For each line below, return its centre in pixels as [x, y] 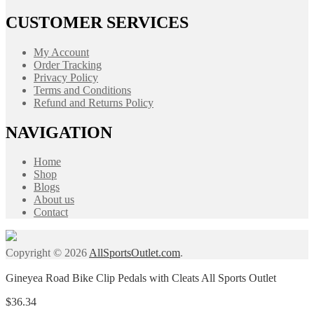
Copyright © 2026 [47, 253]
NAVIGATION [59, 132]
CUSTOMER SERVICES [97, 22]
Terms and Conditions [82, 90]
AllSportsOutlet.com [135, 253]
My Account [61, 52]
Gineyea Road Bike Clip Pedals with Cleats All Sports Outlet [141, 278]
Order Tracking [68, 64]
